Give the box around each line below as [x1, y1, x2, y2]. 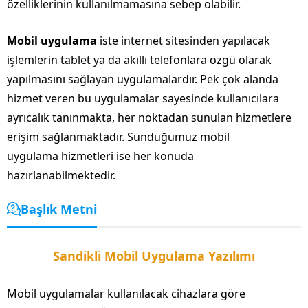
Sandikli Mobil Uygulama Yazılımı [53, 247, 255, 264]
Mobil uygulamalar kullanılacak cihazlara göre [7, 285, 245, 301]
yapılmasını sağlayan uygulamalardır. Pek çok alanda [7, 71, 278, 87]
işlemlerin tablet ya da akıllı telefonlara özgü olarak [7, 52, 272, 67]
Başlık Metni [21, 200, 97, 217]
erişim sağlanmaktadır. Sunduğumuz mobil [7, 129, 230, 144]
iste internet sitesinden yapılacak [97, 32, 270, 48]
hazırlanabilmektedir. [7, 167, 115, 183]
